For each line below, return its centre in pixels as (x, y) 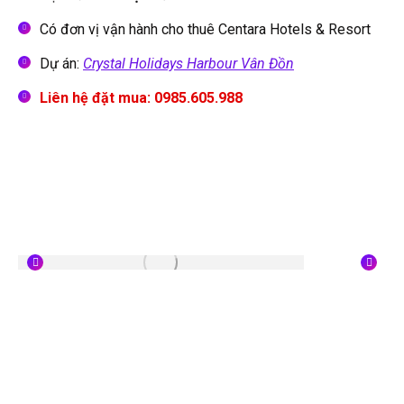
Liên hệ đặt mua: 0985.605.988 (141, 98)
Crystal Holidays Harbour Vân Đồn (188, 64)
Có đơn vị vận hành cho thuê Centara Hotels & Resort (205, 30)
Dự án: (61, 64)
